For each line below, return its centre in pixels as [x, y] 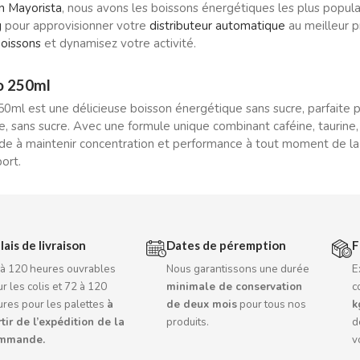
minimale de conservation [235, 287]
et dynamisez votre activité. [118, 43]
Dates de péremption [227, 245]
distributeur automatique [217, 25]
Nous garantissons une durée [238, 269]
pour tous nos [272, 305]
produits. [188, 322]
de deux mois [202, 305]
